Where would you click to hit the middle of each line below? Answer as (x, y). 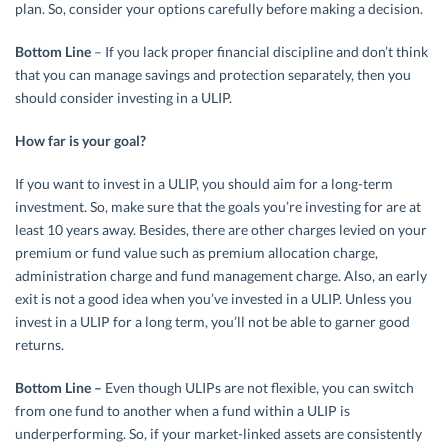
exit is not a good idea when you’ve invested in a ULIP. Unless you (213, 299)
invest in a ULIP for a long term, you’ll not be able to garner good (212, 322)
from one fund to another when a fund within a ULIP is (182, 411)
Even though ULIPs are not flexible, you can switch (259, 388)
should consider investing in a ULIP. (123, 98)
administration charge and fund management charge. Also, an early (221, 276)
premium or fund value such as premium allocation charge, (196, 253)
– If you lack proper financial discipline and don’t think (259, 52)
